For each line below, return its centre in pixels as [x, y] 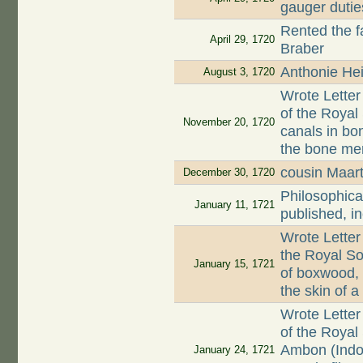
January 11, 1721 [234, 205]
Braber [303, 49]
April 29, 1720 [242, 40]
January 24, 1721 [234, 350]
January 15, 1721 [234, 264]
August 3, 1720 [239, 72]
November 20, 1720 [228, 122]
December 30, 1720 [228, 173]
